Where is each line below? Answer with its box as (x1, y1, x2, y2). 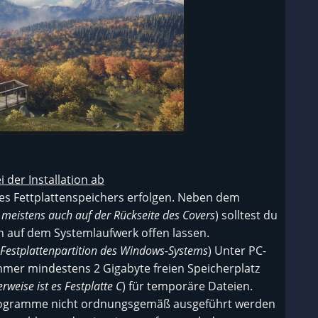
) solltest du (215, 207, 278, 223)
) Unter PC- (208, 243, 266, 258)
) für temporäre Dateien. (122, 278, 253, 294)
